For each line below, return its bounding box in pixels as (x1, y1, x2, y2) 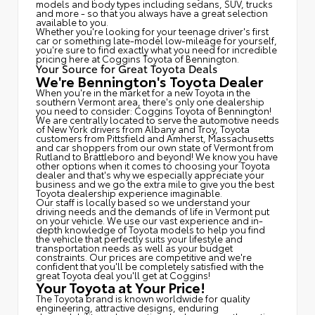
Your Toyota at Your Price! (36, 277, 205, 297)
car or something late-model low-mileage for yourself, (36, 34, 277, 47)
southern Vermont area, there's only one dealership (36, 95, 264, 108)
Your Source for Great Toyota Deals (36, 60, 217, 77)
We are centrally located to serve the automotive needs (36, 113, 279, 127)
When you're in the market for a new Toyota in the (36, 86, 250, 99)
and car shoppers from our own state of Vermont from (36, 141, 274, 154)
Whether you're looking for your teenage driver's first (36, 25, 269, 38)
